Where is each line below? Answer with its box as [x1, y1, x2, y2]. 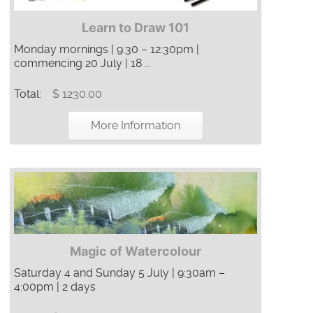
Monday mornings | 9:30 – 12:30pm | [14, 43, 199, 57]
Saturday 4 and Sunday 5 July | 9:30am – [14, 266, 225, 280]
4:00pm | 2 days [14, 280, 96, 294]
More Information [91, 119, 180, 133]
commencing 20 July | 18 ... [14, 57, 151, 71]
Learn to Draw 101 [82, 20, 189, 36]
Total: [14, 87, 44, 101]
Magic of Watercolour [70, 244, 201, 259]
